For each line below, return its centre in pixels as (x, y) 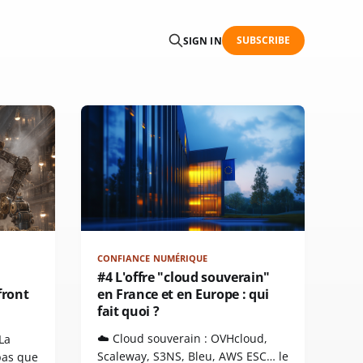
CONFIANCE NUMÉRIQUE (153, 258)
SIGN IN (203, 41)
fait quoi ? (128, 312)
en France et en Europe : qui (184, 295)
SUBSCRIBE (263, 40)
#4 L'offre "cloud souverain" (184, 278)
